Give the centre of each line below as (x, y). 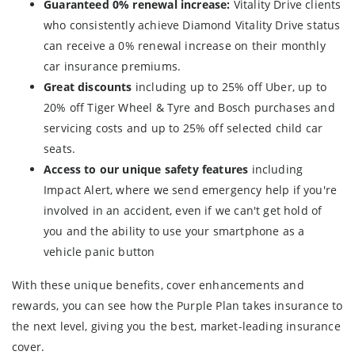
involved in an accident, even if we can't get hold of (183, 210)
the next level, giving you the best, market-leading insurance (176, 326)
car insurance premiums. (113, 66)
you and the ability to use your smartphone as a (174, 231)
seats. (60, 148)
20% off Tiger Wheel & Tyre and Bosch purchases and (189, 107)
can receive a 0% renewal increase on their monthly (185, 45)
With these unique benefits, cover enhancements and (158, 284)
